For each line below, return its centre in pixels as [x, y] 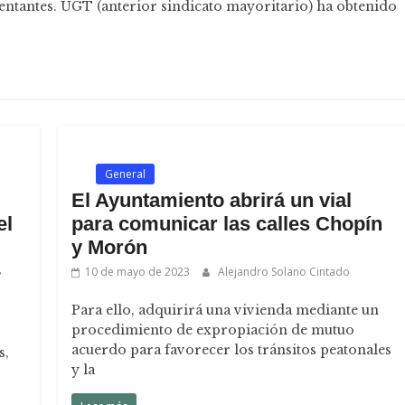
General [126, 174]
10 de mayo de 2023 [138, 272]
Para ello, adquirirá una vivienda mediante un [226, 310]
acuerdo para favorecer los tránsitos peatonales [232, 350]
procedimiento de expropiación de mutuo [213, 330]
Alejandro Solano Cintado [284, 272]
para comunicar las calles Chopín [227, 224]
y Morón [110, 247]
